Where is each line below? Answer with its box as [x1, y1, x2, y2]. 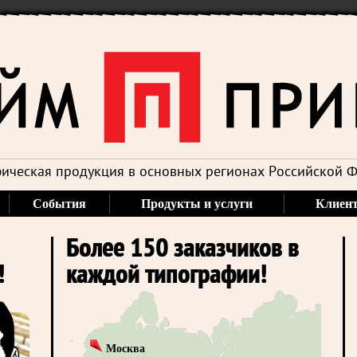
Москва [105, 343, 145, 355]
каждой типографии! [65, 259, 266, 293]
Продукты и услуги [140, 197, 253, 210]
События [32, 197, 86, 210]
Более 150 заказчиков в [65, 233, 299, 267]
